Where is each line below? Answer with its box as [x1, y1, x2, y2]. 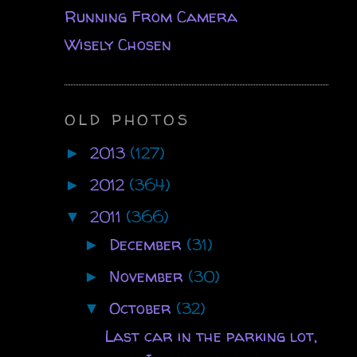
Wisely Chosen [64, 33, 171, 55]
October [108, 296, 176, 319]
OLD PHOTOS [64, 108, 190, 130]
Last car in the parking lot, [104, 324, 317, 347]
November [108, 265, 188, 287]
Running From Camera [64, 5, 237, 27]
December [108, 233, 186, 255]
